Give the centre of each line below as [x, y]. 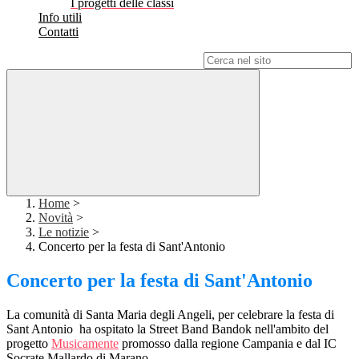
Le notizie [64, 232]
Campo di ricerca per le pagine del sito [103, 60]
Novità [56, 218]
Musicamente [85, 344]
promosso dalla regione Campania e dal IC [228, 344]
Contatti [58, 32]
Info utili [60, 18]
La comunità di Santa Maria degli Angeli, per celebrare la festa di [170, 315]
